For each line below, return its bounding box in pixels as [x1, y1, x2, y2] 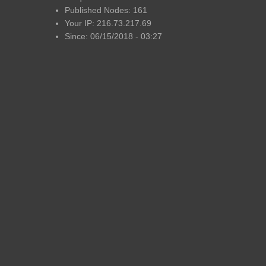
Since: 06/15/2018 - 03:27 [64, 31, 162, 41]
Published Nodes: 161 [64, 5, 147, 15]
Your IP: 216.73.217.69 [64, 18, 151, 28]
